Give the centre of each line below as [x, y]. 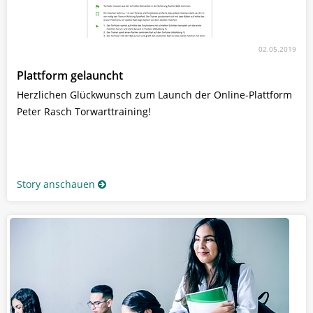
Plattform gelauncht [70, 75]
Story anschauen [56, 184]
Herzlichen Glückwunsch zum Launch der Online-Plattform [154, 94]
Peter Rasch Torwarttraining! [84, 111]
